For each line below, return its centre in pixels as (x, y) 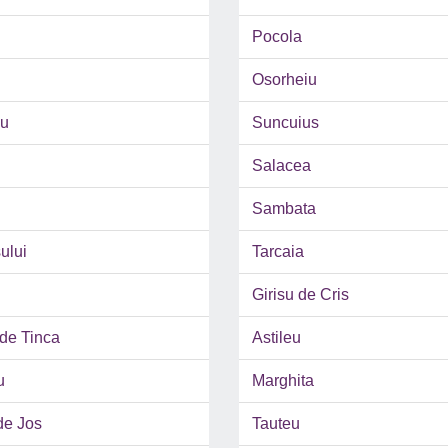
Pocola (277, 37)
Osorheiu (284, 80)
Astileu (276, 338)
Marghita (283, 381)
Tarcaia (278, 252)
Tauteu (276, 424)
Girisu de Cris (300, 295)
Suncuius (285, 123)
